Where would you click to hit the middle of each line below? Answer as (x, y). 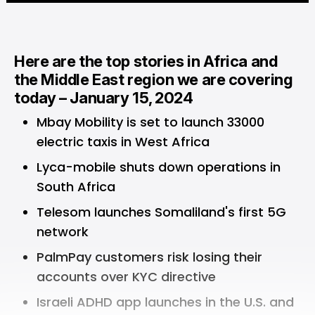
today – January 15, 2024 (104, 98)
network (63, 232)
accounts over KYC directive (126, 277)
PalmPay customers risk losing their (149, 257)
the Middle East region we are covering (154, 79)
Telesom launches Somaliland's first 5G (161, 212)
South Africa (76, 187)
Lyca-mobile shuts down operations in (159, 167)
